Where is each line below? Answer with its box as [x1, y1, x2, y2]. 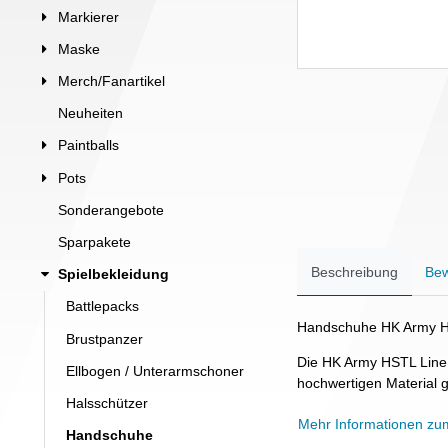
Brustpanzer [66, 330, 143, 347]
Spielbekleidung [58, 266, 169, 283]
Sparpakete [58, 234, 131, 250]
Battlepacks [66, 298, 139, 315]
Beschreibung [311, 263, 398, 280]
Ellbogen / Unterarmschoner [66, 362, 244, 379]
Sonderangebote [58, 201, 164, 218]
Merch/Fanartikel [58, 73, 165, 90]
